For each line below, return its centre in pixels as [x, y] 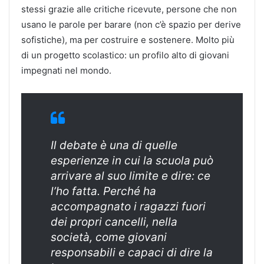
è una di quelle [137, 145]
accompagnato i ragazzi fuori [128, 206]
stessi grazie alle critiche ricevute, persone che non [129, 9]
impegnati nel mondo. [66, 70]
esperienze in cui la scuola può [132, 160]
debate [78, 145]
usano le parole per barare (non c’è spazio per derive [131, 24]
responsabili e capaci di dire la [132, 252]
